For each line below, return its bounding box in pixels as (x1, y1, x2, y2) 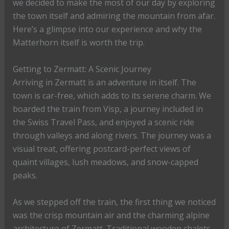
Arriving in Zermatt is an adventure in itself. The (12, 77, 196, 88)
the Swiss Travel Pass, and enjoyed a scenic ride (12, 117, 194, 128)
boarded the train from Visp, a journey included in (12, 103, 203, 115)
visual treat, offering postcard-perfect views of (12, 143, 191, 155)
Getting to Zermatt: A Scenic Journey (12, 63, 151, 75)
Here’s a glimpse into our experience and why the (12, 24, 202, 35)
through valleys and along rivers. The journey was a (12, 130, 211, 142)
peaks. (12, 170, 37, 181)
